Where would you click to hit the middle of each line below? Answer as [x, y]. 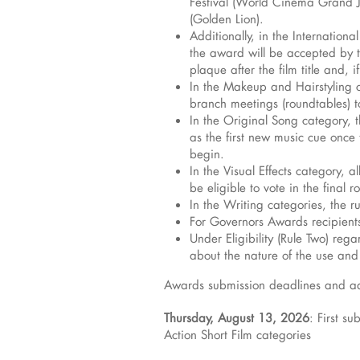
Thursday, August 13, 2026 [237, 318]
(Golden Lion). [227, 19]
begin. [207, 154]
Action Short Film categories [237, 335]
